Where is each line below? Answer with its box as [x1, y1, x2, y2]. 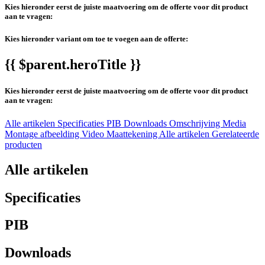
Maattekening [106, 128, 159, 139]
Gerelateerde [212, 128, 259, 139]
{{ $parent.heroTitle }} [5, 57, 141, 73]
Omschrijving [169, 118, 222, 128]
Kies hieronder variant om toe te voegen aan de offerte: [5, 34, 188, 44]
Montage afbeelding [5, 128, 82, 139]
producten [5, 139, 42, 150]
